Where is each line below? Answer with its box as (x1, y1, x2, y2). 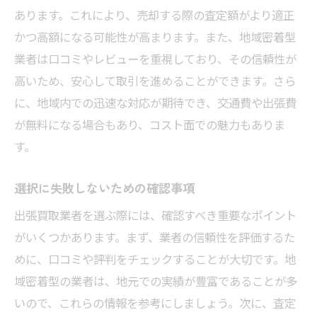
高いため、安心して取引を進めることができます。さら (14, 72, 296, 90)
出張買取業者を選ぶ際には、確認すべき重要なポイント (14, 207, 296, 224)
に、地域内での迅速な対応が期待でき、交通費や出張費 (14, 94, 296, 112)
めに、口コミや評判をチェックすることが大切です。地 (14, 250, 296, 268)
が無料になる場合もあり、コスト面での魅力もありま (14, 116, 285, 134)
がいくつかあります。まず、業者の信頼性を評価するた (14, 229, 295, 246)
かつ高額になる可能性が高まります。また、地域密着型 (14, 28, 296, 46)
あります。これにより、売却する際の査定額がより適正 (14, 6, 294, 24)
